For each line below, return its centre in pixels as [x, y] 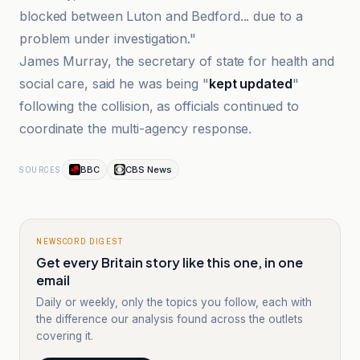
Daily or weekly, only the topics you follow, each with [174, 302]
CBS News [148, 170]
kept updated [250, 84]
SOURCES [41, 170]
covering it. [65, 336]
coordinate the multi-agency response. [136, 129]
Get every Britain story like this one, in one [170, 262]
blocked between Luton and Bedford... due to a [161, 16]
